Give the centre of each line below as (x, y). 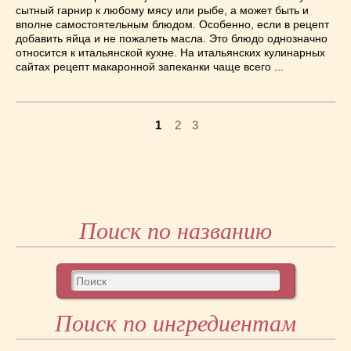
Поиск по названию (175, 231)
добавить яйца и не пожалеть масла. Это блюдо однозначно (172, 38)
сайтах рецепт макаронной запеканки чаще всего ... (150, 67)
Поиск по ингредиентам (175, 323)
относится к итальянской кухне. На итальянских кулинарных (170, 52)
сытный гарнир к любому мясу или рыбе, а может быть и (162, 10)
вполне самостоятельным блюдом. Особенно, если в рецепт (172, 24)
